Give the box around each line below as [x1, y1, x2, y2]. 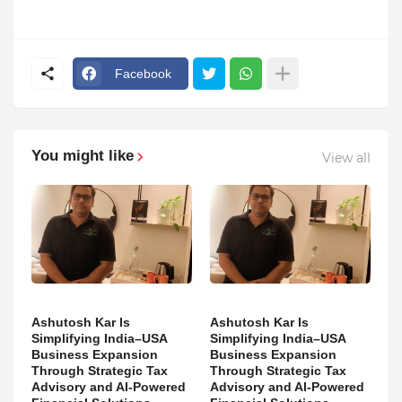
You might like [31, 147, 134, 165]
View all [322, 149, 371, 166]
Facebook [115, 66, 171, 81]
